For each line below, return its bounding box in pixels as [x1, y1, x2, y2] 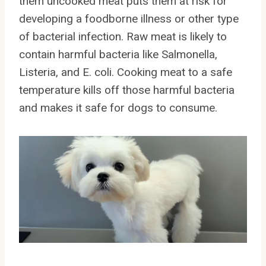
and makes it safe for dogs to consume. [19, 100, 217, 115]
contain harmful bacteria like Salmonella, [19, 47, 217, 61]
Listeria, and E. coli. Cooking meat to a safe [19, 65, 232, 79]
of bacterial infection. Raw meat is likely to [19, 29, 227, 43]
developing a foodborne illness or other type [19, 11, 239, 26]
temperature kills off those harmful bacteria [19, 83, 235, 97]
